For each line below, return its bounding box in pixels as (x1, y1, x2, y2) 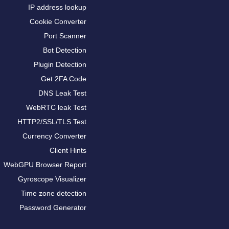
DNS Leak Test (38, 89, 86, 97)
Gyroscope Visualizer (18, 175, 86, 183)
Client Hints (50, 146, 86, 154)
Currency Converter (22, 132, 86, 140)
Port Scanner (44, 32, 86, 40)
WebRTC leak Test (26, 103, 86, 111)
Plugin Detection (34, 60, 86, 68)
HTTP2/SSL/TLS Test (17, 118, 86, 126)
